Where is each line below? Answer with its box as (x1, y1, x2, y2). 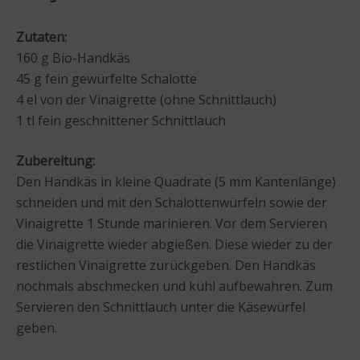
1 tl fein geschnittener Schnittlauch (16, 111, 226, 129)
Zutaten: (16, 27, 67, 46)
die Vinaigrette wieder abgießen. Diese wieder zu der (16, 235, 333, 253)
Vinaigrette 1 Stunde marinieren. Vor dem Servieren (16, 214, 327, 232)
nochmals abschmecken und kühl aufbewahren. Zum (16, 276, 333, 295)
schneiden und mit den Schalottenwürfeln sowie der (16, 193, 327, 211)
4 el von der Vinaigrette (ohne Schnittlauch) (16, 90, 276, 108)
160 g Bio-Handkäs (16, 48, 130, 67)
